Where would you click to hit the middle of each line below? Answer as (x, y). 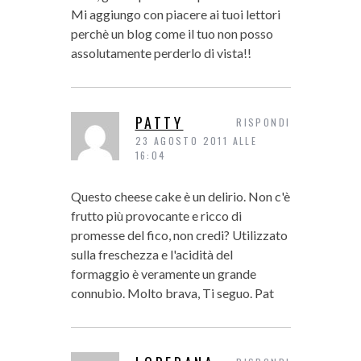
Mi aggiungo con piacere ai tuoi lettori (175, 15)
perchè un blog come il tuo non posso (172, 34)
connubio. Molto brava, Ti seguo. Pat (172, 293)
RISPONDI (263, 122)
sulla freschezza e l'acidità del (151, 255)
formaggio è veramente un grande (163, 274)
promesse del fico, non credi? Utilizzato (179, 235)
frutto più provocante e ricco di (156, 216)
